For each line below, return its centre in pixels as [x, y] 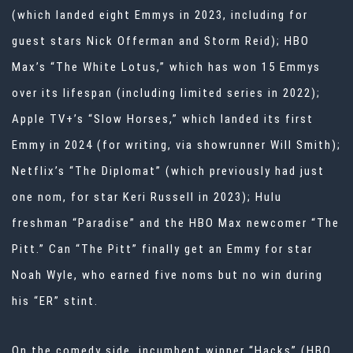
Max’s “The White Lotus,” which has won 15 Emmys [166, 67]
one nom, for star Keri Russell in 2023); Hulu [147, 197]
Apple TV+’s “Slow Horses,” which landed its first [163, 119]
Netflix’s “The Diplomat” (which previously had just [168, 171]
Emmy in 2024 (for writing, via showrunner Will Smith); [176, 145]
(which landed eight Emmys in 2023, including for [160, 15]
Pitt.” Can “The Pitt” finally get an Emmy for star [162, 249]
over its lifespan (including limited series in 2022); [166, 93]
